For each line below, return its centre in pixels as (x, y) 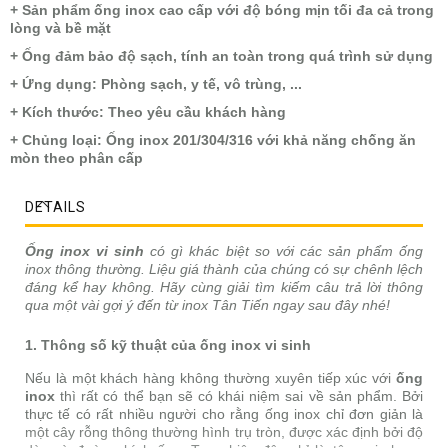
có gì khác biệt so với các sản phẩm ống (284, 251)
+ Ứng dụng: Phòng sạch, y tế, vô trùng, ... (156, 84)
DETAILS (55, 207)
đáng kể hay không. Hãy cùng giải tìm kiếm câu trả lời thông (224, 287)
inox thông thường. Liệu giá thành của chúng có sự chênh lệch (224, 269)
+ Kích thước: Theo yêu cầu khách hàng (150, 112)
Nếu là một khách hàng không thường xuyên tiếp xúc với (210, 378)
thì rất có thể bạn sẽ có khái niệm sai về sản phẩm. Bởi (239, 396)
